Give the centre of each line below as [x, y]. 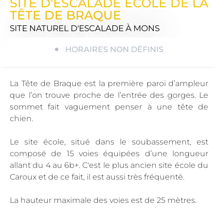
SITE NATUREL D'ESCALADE [68, 28]
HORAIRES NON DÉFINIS [114, 49]
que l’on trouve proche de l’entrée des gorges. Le [109, 95]
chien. [21, 118]
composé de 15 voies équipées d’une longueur [109, 153]
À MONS [143, 28]
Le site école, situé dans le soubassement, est [109, 142]
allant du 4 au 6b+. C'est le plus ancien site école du [109, 165]
